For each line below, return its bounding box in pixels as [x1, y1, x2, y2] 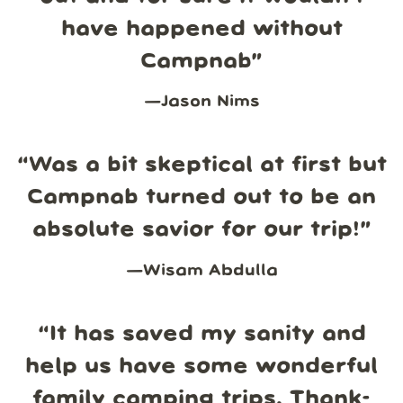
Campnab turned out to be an [27, 188, 376, 208]
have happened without [60, 19, 343, 39]
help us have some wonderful [25, 356, 378, 376]
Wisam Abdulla [142, 264, 278, 279]
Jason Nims [160, 94, 260, 110]
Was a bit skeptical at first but [28, 156, 387, 175]
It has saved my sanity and [49, 324, 366, 344]
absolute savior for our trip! [31, 220, 360, 240]
